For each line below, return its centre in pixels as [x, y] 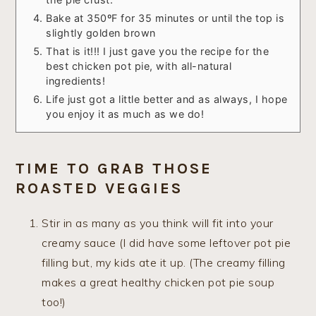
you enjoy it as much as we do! [125, 114]
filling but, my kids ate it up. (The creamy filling [164, 263]
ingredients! [76, 81]
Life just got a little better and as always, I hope [167, 99]
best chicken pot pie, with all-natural [139, 66]
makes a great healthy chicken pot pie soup [158, 282]
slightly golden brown [101, 33]
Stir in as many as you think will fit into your [158, 223]
